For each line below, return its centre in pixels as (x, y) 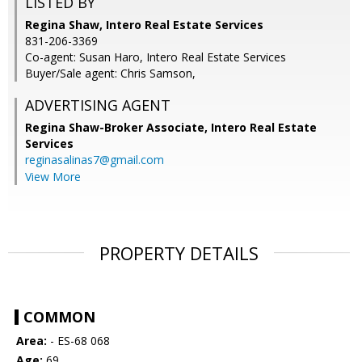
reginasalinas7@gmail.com (95, 160)
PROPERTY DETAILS (179, 253)
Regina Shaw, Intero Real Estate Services (144, 25)
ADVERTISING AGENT (98, 105)
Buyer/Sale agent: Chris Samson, (110, 74)
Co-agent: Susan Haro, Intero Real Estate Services (156, 57)
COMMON (59, 317)
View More (53, 177)
